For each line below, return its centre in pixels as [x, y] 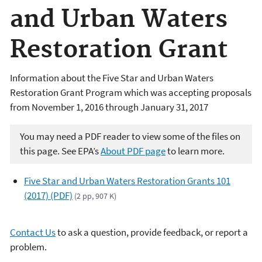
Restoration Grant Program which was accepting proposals [131, 92]
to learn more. [195, 151]
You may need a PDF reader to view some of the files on [130, 137]
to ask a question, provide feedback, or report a [152, 232]
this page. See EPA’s [60, 151]
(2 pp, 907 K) [96, 196]
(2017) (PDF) [48, 195]
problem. [28, 247]
